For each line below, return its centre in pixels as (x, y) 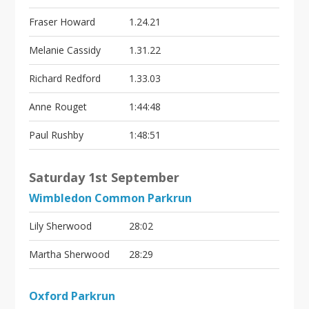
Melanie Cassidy (65, 50)
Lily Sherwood (61, 226)
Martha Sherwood (70, 254)
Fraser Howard (62, 22)
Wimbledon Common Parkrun (111, 198)
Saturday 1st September (104, 177)
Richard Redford (65, 78)
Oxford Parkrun (72, 296)
